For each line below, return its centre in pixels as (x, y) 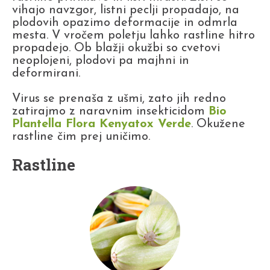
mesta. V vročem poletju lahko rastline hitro (133, 35)
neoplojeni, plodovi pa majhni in (101, 61)
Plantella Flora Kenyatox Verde (102, 124)
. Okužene (218, 124)
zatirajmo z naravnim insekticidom (110, 111)
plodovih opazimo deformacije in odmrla (125, 23)
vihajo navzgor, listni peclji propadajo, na (126, 10)
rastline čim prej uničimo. (81, 137)
